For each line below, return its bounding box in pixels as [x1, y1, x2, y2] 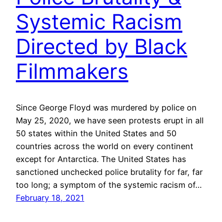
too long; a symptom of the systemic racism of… [16, 179, 202, 190]
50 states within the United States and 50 [16, 128, 176, 138]
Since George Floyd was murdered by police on [16, 102, 197, 112]
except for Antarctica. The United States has [16, 154, 186, 164]
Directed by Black [16, 34, 187, 59]
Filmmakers [16, 58, 128, 84]
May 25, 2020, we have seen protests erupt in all [16, 115, 204, 125]
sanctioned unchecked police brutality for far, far [16, 166, 203, 177]
